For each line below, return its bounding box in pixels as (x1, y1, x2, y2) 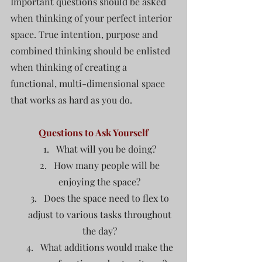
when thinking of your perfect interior (11, 11, 174, 24)
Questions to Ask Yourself (39, 126, 149, 139)
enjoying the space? (58, 175, 143, 188)
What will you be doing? (56, 142, 158, 155)
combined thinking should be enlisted (11, 44, 173, 57)
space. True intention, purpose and (11, 27, 160, 40)
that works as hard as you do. (11, 93, 137, 106)
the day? (82, 224, 119, 237)
